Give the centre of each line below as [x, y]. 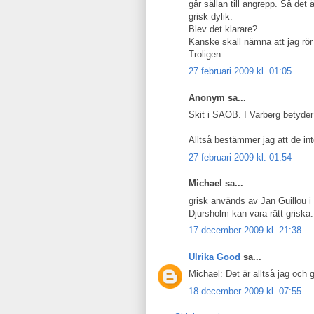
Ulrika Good [214, 257]
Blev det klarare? [223, 29]
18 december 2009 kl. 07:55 [245, 291]
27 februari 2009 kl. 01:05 [240, 71]
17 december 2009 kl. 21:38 [245, 230]
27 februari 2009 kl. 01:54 [240, 157]
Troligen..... [212, 54]
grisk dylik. [211, 16]
